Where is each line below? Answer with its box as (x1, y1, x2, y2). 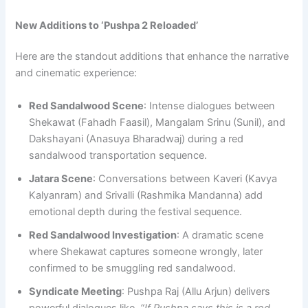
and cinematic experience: (15, 67, 137, 80)
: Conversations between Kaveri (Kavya (93, 172, 278, 185)
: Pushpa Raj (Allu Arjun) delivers (122, 285, 271, 298)
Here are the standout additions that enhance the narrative (15, 50, 289, 63)
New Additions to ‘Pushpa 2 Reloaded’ (15, 19, 199, 32)
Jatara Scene (29, 172, 93, 185)
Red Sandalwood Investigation (29, 228, 177, 241)
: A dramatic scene (177, 228, 264, 241)
